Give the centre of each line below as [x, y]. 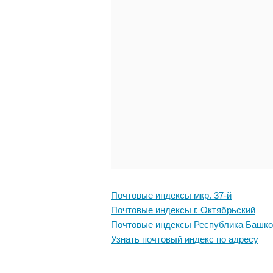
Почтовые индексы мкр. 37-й [171, 196]
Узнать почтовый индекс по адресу [185, 239]
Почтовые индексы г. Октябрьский [183, 210]
